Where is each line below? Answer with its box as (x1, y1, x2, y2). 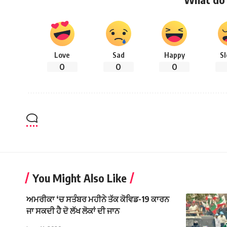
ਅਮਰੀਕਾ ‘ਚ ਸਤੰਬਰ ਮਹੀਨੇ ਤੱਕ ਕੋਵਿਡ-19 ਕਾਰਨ (26, 194, 169, 205)
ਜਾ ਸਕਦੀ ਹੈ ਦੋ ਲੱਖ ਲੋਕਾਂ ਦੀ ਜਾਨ (26, 206, 120, 216)
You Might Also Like (32, 171, 127, 185)
